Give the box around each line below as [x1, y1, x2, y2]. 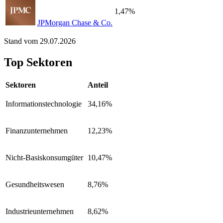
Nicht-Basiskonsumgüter [5, 153, 83, 162]
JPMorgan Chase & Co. [37, 18, 112, 27]
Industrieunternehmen [5, 207, 74, 216]
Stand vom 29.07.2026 [4, 37, 76, 46]
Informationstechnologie [5, 99, 82, 108]
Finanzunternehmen [5, 126, 68, 135]
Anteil [88, 80, 108, 89]
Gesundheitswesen [5, 180, 64, 189]
